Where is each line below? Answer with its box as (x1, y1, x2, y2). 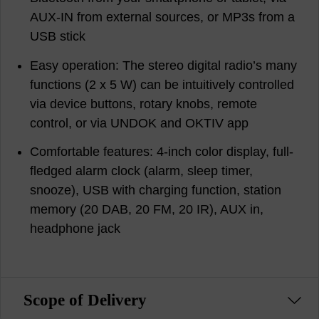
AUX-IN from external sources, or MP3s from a (30, 10, 296, 25)
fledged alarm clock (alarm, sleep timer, (30, 164, 253, 179)
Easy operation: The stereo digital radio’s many (30, 58, 298, 73)
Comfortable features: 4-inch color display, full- (30, 145, 294, 159)
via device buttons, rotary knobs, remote (30, 96, 258, 111)
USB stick (30, 29, 86, 44)
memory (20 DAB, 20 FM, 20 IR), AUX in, (30, 202, 264, 217)
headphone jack (30, 221, 121, 236)
